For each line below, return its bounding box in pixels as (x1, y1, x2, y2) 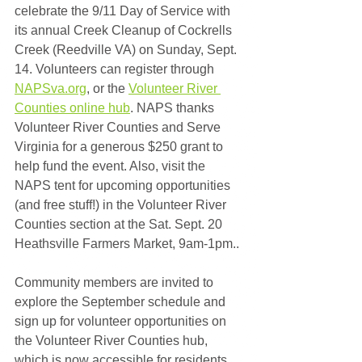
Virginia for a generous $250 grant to (15, 139, 226, 154)
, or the (86, 81, 128, 95)
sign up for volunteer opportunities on (15, 314, 229, 328)
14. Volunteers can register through (15, 61, 217, 76)
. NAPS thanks (130, 100, 217, 115)
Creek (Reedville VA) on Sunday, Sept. (15, 42, 240, 57)
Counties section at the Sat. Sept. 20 (15, 217, 225, 231)
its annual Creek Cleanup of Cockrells (15, 23, 235, 37)
